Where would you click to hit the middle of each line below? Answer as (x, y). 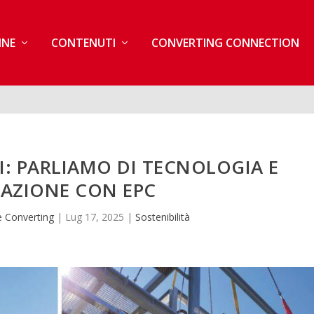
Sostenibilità (163, 217)
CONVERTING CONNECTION (225, 42)
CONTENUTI (83, 42)
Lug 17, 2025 (95, 217)
